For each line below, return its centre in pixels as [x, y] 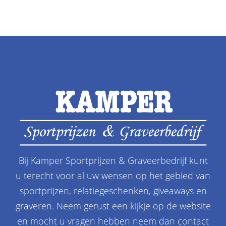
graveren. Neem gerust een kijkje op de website [113, 206]
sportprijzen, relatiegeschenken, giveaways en [113, 191]
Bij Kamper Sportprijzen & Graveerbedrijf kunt [113, 161]
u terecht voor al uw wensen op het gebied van [113, 176]
